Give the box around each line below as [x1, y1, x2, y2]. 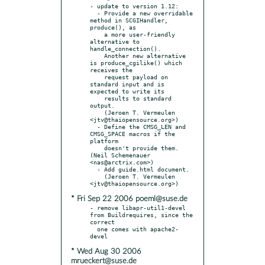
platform [90, 137, 118, 144]
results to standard [90, 94, 104, 102]
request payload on [90, 73, 104, 80]
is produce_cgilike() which [90, 59, 182, 66]
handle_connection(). [90, 44, 161, 52]
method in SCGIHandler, [90, 16, 168, 24]
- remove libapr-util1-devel [90, 203, 186, 211]
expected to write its [90, 87, 164, 95]
